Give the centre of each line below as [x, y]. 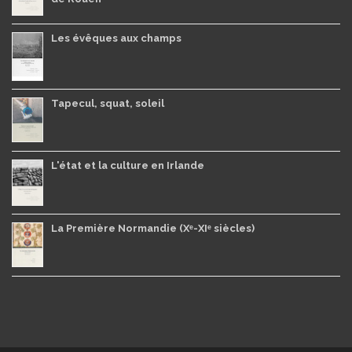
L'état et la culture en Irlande [128, 165]
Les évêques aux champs [116, 38]
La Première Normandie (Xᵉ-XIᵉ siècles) [153, 228]
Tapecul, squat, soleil [108, 103]
